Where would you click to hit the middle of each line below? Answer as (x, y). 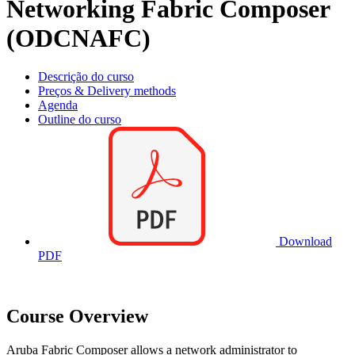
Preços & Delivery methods (107, 91)
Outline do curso (80, 120)
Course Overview (77, 317)
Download (304, 242)
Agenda (58, 105)
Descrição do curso (86, 77)
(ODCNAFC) (78, 38)
